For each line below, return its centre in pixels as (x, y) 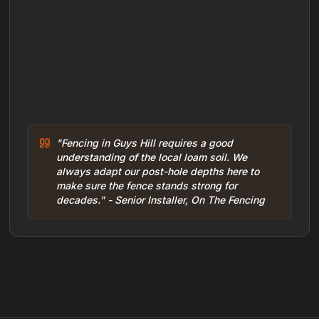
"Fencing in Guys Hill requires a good (145, 143)
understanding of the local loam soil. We (152, 157)
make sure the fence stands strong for (147, 185)
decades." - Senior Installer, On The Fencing (161, 200)
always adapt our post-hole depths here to (158, 171)
